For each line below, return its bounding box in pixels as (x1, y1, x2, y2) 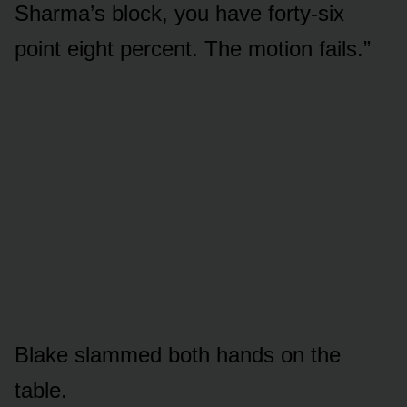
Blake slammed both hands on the (15, 342, 341, 367)
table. (15, 377, 67, 402)
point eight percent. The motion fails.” (15, 35, 371, 61)
